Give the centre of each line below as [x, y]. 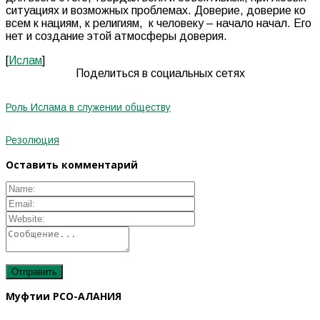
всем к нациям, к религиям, [74, 24]
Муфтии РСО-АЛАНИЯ [64, 296]
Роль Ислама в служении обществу [88, 107]
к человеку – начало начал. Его [230, 24]
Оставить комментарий [72, 164]
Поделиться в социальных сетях [160, 74]
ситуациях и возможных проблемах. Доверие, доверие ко [156, 11]
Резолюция [32, 140]
